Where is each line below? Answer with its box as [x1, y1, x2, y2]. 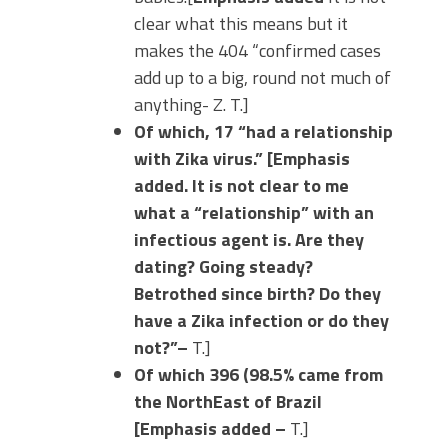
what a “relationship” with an [134, 198, 374, 226]
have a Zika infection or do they [134, 306, 389, 334]
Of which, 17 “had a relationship [134, 117, 393, 145]
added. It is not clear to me [134, 171, 349, 199]
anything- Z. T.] [134, 90, 249, 118]
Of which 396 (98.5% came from [134, 360, 383, 388]
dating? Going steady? [134, 252, 313, 280]
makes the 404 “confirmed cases [134, 36, 381, 64]
